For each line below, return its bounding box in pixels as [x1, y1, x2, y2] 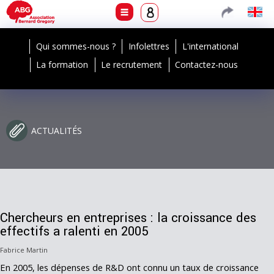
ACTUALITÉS [31, 125, 82, 136]
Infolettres [128, 40, 169, 52]
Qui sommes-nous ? [36, 40, 116, 52]
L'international [182, 40, 239, 52]
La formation [36, 59, 89, 70]
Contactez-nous [175, 59, 239, 70]
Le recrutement [101, 59, 163, 70]
